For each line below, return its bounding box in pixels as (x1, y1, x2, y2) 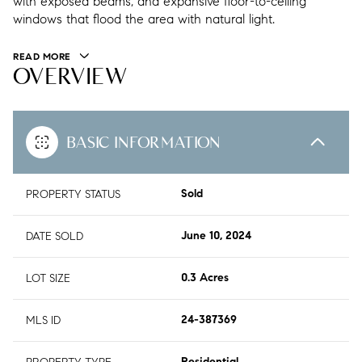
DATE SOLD (26, 229, 83, 244)
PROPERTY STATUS (26, 187, 120, 202)
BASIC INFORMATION (66, 133, 221, 153)
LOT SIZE (26, 271, 70, 286)
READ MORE (13, 53, 71, 62)
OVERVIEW (13, 63, 128, 90)
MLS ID (26, 314, 61, 328)
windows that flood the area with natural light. (13, 11, 275, 27)
